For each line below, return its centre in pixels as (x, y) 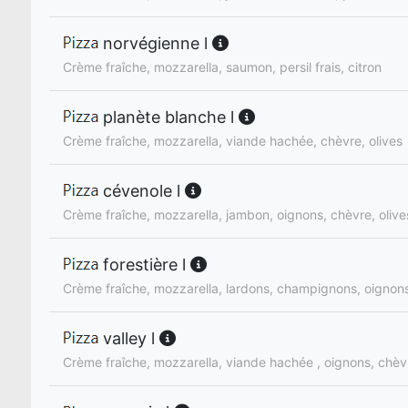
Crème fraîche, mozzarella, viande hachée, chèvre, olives (233, 141)
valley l (129, 339)
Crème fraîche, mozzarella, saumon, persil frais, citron (222, 67)
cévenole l (142, 191)
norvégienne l (155, 43)
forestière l (144, 265)
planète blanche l (168, 117)
